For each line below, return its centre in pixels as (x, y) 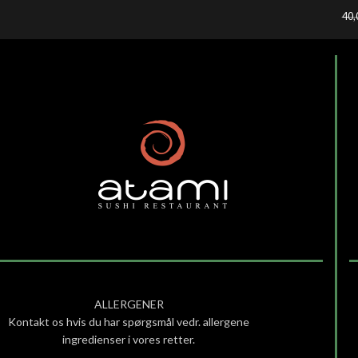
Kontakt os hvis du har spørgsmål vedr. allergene (129, 321)
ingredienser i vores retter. (129, 339)
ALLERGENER (129, 304)
